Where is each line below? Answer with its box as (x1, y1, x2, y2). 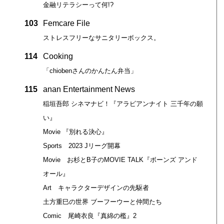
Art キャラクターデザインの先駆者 (42, 183, 149, 191)
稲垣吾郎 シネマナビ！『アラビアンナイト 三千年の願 (42, 99, 203, 107)
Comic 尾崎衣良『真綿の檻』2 (42, 211, 136, 219)
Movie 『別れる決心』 (42, 127, 108, 135)
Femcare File (42, 18, 90, 27)
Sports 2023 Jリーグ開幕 (42, 141, 120, 149)
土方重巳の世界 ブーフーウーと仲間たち (42, 197, 162, 205)
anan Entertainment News (42, 84, 135, 93)
